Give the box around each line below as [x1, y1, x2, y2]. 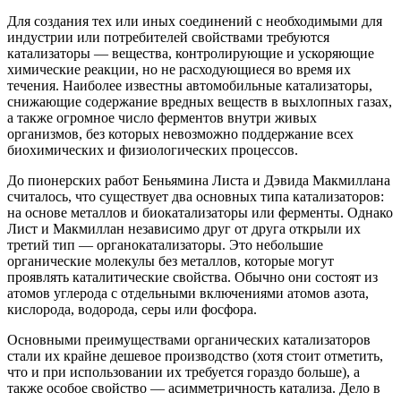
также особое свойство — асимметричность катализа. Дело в [7, 380, 380, 397]
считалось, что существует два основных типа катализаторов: [7, 189, 384, 205]
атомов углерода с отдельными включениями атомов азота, [7, 286, 369, 302]
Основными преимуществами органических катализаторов [7, 332, 371, 348]
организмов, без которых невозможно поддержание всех [7, 126, 354, 142]
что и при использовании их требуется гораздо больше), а [7, 364, 363, 380]
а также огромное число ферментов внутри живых [7, 110, 317, 126]
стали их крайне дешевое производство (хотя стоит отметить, [7, 348, 383, 364]
